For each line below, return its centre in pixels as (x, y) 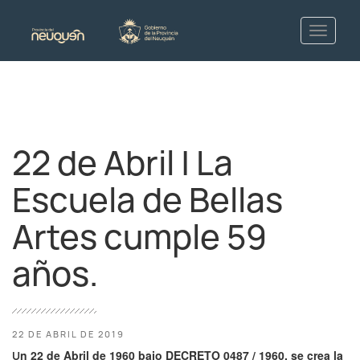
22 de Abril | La (123, 163)
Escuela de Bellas (147, 200)
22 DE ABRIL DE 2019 (68, 334)
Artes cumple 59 (139, 237)
